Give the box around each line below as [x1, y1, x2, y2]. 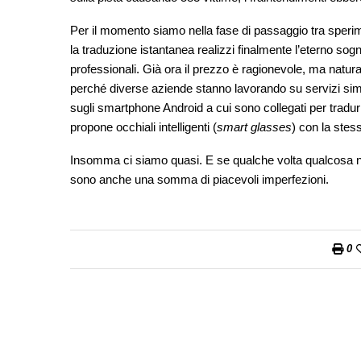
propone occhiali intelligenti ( [70, 119, 217, 134]
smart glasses [217, 119, 292, 134]
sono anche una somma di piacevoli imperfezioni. [70, 172, 329, 186]
